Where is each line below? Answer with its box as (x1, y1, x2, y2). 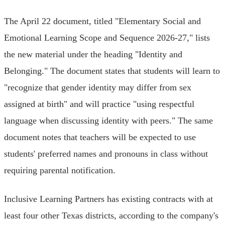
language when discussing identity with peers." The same (4, 115, 213, 126)
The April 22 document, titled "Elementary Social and (4, 16, 201, 26)
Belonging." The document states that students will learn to (4, 65, 220, 76)
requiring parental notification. (4, 165, 116, 175)
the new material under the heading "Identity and (4, 49, 182, 59)
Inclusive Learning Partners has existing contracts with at (4, 193, 213, 204)
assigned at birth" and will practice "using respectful (4, 98, 194, 109)
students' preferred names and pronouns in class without (4, 148, 208, 159)
